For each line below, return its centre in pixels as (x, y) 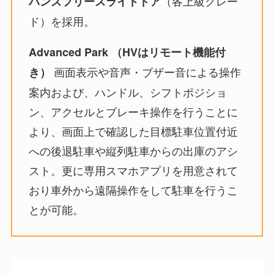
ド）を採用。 (61, 20)
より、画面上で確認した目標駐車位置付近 (133, 131)
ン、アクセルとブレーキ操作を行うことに (133, 111)
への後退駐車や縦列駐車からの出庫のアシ (133, 150)
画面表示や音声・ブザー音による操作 (146, 71)
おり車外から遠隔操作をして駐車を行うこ (133, 189)
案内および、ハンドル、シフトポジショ (128, 91)
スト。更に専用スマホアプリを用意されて (133, 170)
